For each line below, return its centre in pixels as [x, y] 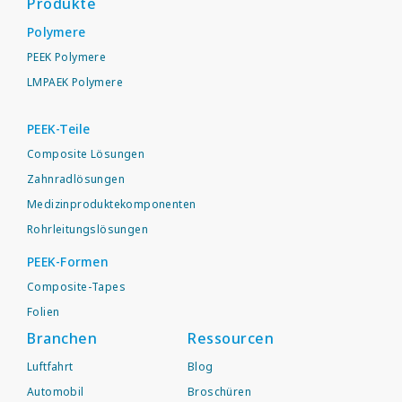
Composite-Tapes [76, 287]
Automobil [56, 392]
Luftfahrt [50, 367]
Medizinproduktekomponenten [112, 204]
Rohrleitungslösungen [87, 229]
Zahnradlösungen [76, 179]
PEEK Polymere [67, 57]
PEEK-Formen [68, 262]
